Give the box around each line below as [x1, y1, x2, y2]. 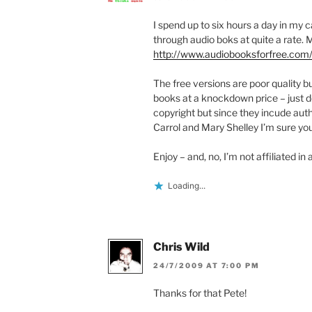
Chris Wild [153, 240, 210, 254]
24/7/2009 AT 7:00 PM [153, 260, 260, 270]
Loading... [168, 180, 205, 192]
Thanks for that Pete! [153, 286, 247, 299]
